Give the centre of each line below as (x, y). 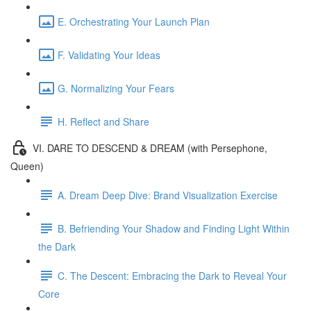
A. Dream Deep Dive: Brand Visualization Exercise (168, 195)
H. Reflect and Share (103, 121)
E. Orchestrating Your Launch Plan (134, 21)
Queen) (27, 166)
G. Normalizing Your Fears (116, 88)
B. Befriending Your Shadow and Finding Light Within (174, 228)
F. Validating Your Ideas (109, 54)
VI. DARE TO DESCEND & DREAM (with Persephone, (150, 148)
